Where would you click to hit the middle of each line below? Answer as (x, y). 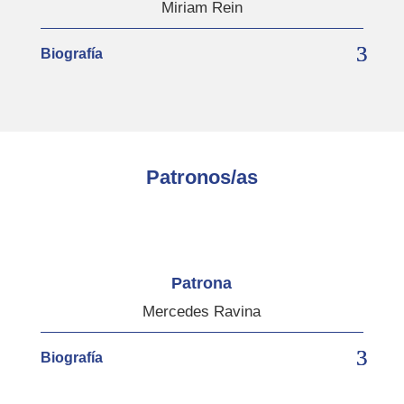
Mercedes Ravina (202, 311)
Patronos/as (202, 177)
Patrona (202, 283)
